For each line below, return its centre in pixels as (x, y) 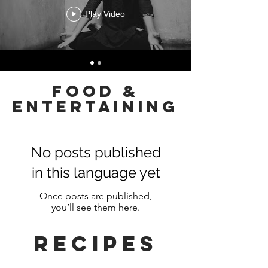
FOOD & (96, 91)
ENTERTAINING (96, 106)
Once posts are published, (96, 196)
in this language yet (96, 173)
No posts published (96, 152)
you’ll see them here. (96, 207)
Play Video (105, 14)
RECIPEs (96, 243)
